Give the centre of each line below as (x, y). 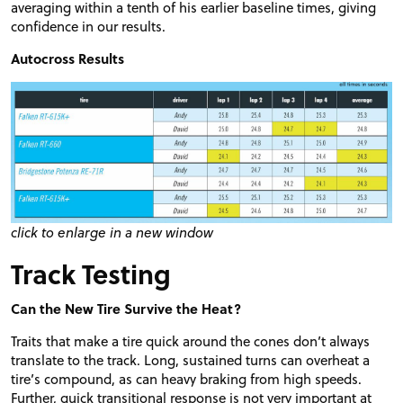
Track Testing (91, 273)
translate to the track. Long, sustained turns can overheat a (190, 359)
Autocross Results (67, 59)
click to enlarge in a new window (112, 232)
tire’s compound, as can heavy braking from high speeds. (186, 378)
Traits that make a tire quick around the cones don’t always (190, 340)
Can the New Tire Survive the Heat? (126, 308)
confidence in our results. (88, 26)
